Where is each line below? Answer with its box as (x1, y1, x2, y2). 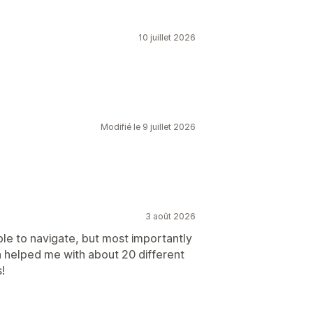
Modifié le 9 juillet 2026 (101, 122, 196, 132)
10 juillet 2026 (138, 32, 196, 43)
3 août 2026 (145, 211, 196, 221)
